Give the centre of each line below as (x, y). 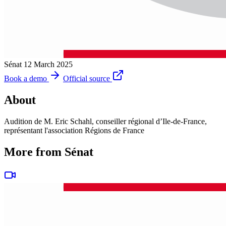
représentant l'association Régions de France (74, 130)
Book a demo (25, 78)
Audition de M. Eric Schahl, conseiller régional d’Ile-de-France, (105, 121)
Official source (87, 78)
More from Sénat (49, 152)
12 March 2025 (48, 64)
